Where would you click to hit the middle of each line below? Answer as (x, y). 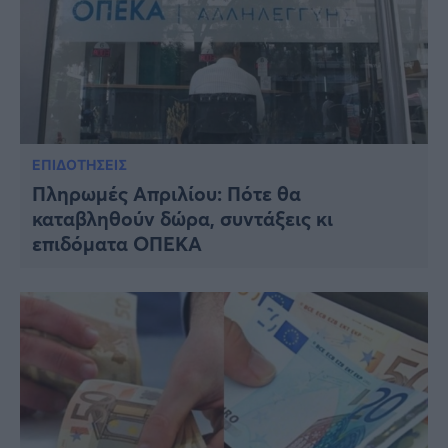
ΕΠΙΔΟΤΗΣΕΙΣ (79, 165)
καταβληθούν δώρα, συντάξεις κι (182, 219)
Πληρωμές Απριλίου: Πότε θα (166, 194)
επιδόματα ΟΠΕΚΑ (117, 244)
